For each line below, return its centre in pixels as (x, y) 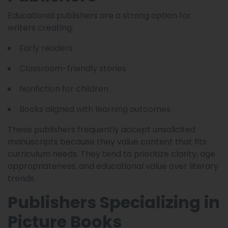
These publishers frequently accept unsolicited (102, 129)
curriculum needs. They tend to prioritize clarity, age (111, 154)
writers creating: (40, 27)
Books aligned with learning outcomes (95, 109)
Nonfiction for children (64, 89)
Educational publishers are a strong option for (99, 15)
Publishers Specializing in (114, 202)
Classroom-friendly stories (73, 68)
